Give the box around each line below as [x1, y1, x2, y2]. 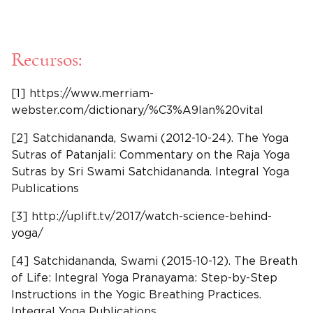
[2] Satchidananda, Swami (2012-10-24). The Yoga [11, 132, 289, 144]
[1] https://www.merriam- [11, 87, 154, 99]
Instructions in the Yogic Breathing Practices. [11, 289, 261, 300]
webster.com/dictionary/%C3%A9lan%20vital [11, 104, 263, 116]
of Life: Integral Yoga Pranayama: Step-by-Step [11, 272, 277, 284]
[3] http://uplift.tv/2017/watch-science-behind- [11, 210, 272, 222]
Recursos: [11, 50, 87, 70]
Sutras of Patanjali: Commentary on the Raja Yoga [11, 149, 290, 161]
